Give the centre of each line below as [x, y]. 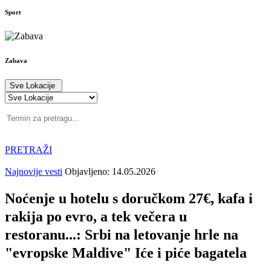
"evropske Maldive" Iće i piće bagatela [126, 253]
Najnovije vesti [34, 171]
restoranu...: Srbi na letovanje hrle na [122, 234]
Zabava [16, 60]
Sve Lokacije [34, 85]
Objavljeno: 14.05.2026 [110, 171]
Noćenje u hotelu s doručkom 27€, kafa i [129, 198]
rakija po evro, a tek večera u [96, 216]
